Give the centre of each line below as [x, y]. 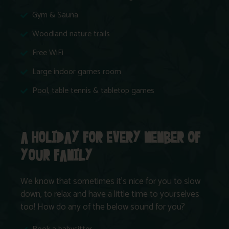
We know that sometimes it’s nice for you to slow [110, 181]
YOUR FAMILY [56, 156]
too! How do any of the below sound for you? [103, 207]
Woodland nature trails [71, 34]
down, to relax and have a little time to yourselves [110, 194]
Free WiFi [48, 53]
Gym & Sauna [55, 15]
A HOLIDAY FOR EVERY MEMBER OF [110, 138]
